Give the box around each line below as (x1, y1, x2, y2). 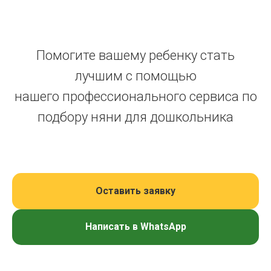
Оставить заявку (96, 184, 175, 197)
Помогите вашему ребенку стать (36, 48, 235, 63)
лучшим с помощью (74, 68, 197, 83)
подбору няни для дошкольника (38, 109, 233, 125)
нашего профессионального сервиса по (14, 89, 257, 104)
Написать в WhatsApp (85, 221, 186, 233)
